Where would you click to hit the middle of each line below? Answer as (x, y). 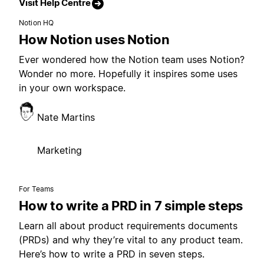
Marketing (60, 150)
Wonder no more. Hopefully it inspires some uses (128, 73)
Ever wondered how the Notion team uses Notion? (132, 59)
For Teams (37, 189)
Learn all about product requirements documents (128, 225)
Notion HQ (37, 22)
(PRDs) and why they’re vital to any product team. (131, 240)
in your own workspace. (72, 88)
